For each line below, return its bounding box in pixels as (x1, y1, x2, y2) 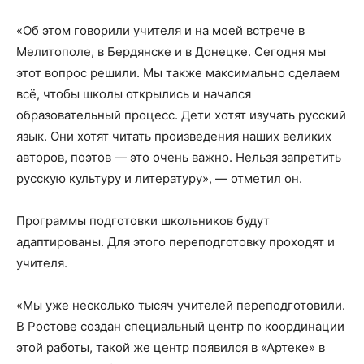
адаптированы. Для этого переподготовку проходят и (16, 234, 335, 250)
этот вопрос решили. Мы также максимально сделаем (16, 65, 340, 81)
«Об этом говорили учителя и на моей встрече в (16, 23, 305, 39)
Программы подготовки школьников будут (16, 213, 270, 229)
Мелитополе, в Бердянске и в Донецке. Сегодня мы (16, 44, 326, 60)
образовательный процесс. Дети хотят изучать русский (16, 107, 346, 123)
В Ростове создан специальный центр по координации (16, 318, 344, 335)
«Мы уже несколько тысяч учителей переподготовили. (16, 297, 345, 314)
